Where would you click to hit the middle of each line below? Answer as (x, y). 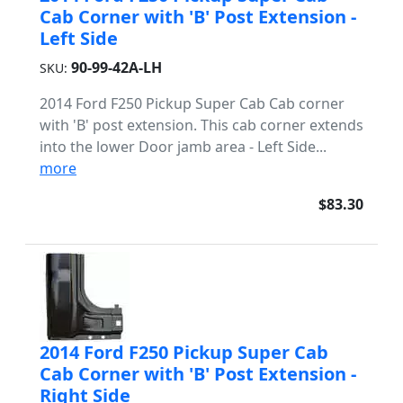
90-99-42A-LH (116, 67)
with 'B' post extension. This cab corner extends (201, 125)
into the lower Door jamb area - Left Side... (183, 147)
